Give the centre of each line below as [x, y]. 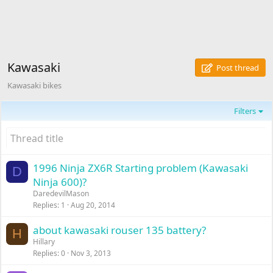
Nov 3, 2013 [91, 253]
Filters [245, 111]
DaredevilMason [61, 193]
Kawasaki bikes [35, 85]
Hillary [44, 242]
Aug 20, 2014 [93, 205]
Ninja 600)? [60, 182]
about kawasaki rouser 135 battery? [120, 230]
